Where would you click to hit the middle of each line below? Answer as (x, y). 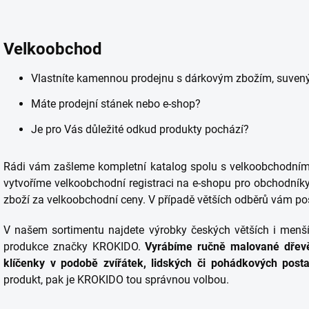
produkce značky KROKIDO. (74, 247)
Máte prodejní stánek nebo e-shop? (116, 104)
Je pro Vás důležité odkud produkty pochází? (140, 129)
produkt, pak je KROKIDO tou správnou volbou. (116, 280)
